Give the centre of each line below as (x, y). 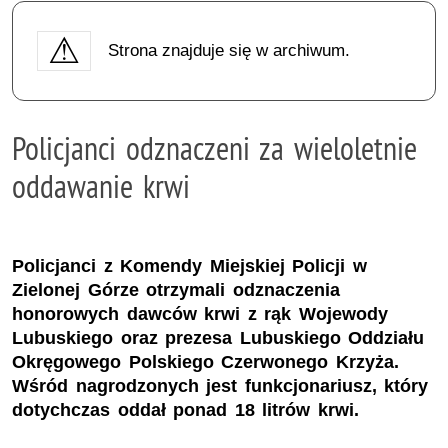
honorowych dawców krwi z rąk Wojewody (200, 314)
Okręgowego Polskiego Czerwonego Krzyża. (205, 362)
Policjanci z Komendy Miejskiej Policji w (189, 266)
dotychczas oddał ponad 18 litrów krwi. (185, 410)
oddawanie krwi (101, 185)
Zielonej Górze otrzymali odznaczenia (176, 290)
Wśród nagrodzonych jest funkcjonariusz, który (220, 386)
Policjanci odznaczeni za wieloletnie (214, 147)
